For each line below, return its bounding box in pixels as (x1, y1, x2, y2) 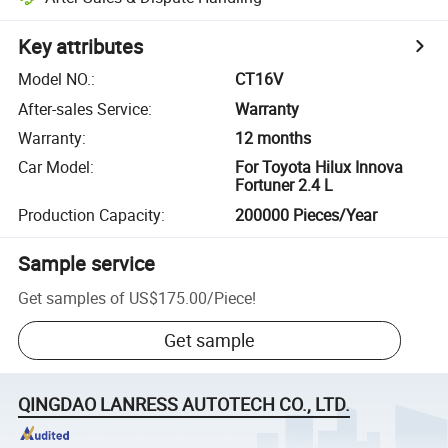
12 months (235, 126, 312, 149)
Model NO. (18, 68, 92, 91)
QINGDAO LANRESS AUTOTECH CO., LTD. (18, 392, 351, 417)
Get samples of (18, 286, 126, 309)
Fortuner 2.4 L (235, 174, 334, 197)
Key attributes (18, 33, 144, 61)
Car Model (18, 156, 91, 179)
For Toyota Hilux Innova (235, 156, 404, 179)
